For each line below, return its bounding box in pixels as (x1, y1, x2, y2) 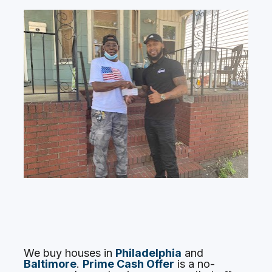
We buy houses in (24, 246, 116, 259)
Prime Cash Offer (83, 257, 175, 270)
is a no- (177, 257, 216, 270)
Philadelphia (115, 246, 182, 259)
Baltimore (24, 257, 77, 270)
